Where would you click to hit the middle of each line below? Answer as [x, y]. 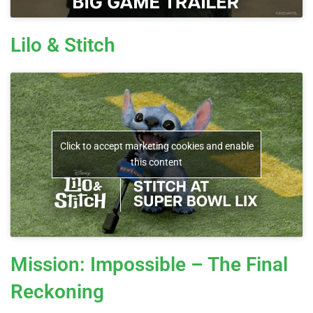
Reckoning [57, 291]
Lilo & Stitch [63, 45]
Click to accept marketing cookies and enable [156, 146]
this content [156, 162]
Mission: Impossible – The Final [149, 264]
